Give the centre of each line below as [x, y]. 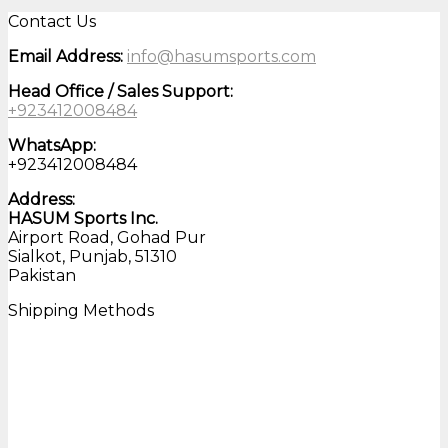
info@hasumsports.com [221, 57]
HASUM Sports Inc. [83, 219]
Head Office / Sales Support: [120, 92]
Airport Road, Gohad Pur [107, 238]
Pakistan [42, 276]
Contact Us [52, 22]
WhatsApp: [52, 146]
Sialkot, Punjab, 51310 [92, 257]
